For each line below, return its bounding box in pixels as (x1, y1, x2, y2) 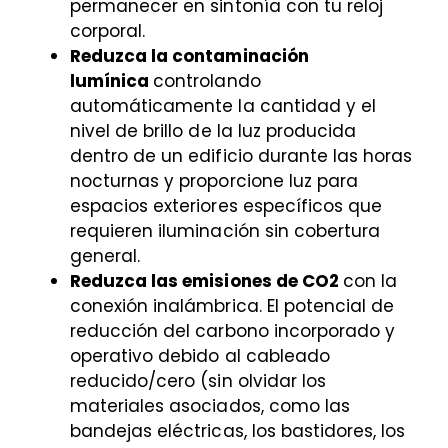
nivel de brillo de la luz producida (70, 119, 357, 144)
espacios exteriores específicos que (70, 194, 383, 219)
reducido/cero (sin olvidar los (70, 369, 326, 394)
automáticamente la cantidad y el (70, 94, 376, 119)
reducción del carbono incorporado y (70, 319, 396, 344)
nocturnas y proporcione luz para (70, 169, 358, 194)
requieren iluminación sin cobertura (70, 219, 381, 244)
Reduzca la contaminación (70, 44, 309, 69)
